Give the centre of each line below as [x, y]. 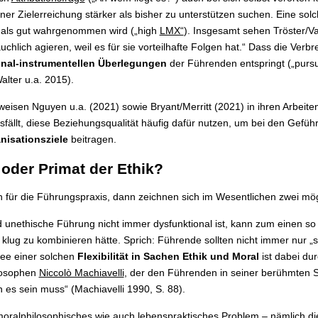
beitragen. [92, 139]
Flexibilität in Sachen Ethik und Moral [168, 256]
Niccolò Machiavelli [81, 272]
